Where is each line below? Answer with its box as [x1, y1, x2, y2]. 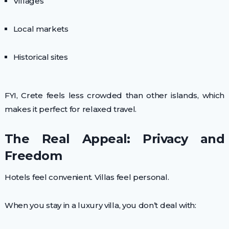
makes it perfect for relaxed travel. [4, 104, 137, 114]
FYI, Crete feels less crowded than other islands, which [4, 90, 225, 100]
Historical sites [13, 52, 68, 62]
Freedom [4, 148, 62, 163]
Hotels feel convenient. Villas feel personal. [4, 172, 169, 182]
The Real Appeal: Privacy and [4, 131, 225, 146]
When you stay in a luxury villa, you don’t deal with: [4, 200, 196, 210]
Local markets [13, 24, 68, 34]
